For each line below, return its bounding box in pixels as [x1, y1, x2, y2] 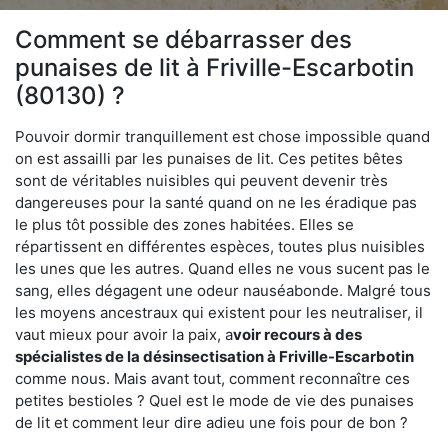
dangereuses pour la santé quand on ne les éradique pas [15, 192, 417, 212]
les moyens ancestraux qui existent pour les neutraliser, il [15, 302, 423, 322]
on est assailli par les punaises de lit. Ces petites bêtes [15, 148, 403, 168]
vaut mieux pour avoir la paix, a [15, 324, 233, 344]
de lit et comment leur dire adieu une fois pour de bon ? [15, 412, 408, 432]
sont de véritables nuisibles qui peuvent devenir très [15, 170, 388, 190]
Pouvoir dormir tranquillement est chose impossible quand [15, 126, 430, 146]
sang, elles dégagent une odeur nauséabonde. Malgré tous [15, 280, 431, 300]
